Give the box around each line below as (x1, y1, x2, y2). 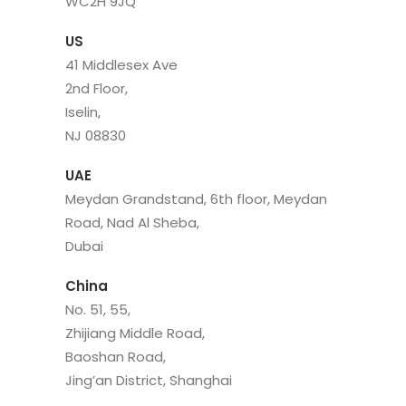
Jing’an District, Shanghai (65, 371, 232, 390)
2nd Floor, (65, 79, 128, 98)
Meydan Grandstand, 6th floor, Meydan (65, 189, 327, 208)
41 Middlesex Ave (65, 55, 178, 74)
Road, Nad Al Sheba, (65, 213, 199, 232)
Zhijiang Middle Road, (65, 324, 205, 343)
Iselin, (65, 102, 101, 121)
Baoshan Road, (65, 347, 166, 366)
